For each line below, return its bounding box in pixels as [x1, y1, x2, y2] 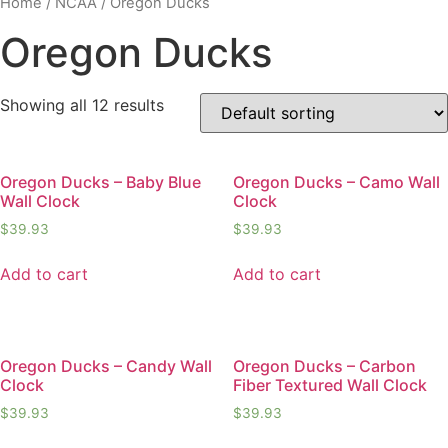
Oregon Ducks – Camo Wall [232, 171, 440, 192]
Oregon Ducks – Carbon [232, 356, 416, 377]
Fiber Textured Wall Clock [232, 375, 427, 396]
